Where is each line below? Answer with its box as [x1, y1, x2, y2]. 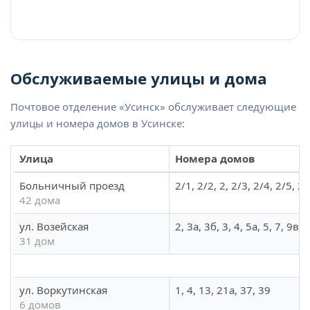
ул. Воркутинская [19, 283, 107, 298]
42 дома [19, 193, 60, 208]
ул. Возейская [19, 219, 89, 234]
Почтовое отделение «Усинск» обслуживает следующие [10, 100, 296, 114]
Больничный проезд [19, 179, 125, 193]
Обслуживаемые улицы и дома [10, 68, 267, 89]
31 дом [19, 234, 55, 248]
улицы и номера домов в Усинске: [10, 116, 185, 131]
